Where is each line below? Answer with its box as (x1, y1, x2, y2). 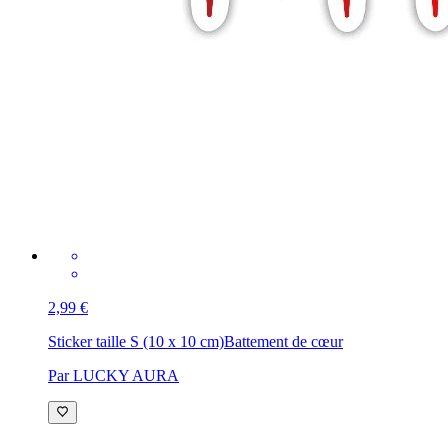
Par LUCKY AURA (48, 367, 179, 385)
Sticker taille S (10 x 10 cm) (48, 333, 224, 351)
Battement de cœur (224, 333, 343, 351)
